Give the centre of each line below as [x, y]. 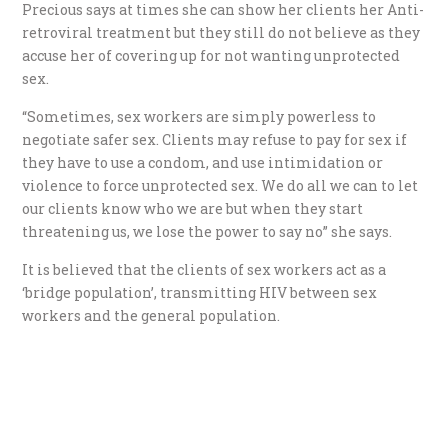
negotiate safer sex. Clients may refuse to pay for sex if [215, 140]
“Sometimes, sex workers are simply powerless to [199, 117]
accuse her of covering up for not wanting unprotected [211, 56]
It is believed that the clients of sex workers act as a [204, 270]
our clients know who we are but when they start [193, 209]
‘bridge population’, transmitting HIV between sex [200, 293]
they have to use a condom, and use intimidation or [203, 163]
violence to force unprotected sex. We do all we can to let [220, 186]
